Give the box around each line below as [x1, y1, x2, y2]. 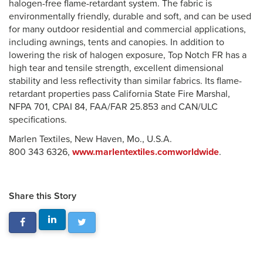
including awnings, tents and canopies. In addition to [9, 36, 224, 48]
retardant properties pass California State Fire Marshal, [9, 88, 230, 100]
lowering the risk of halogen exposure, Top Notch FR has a [9, 49, 247, 61]
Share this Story [9, 190, 76, 202]
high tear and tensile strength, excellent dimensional [9, 62, 224, 74]
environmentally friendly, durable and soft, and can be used [9, 11, 251, 22]
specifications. [9, 114, 67, 126]
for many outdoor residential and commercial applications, [9, 23, 246, 35]
